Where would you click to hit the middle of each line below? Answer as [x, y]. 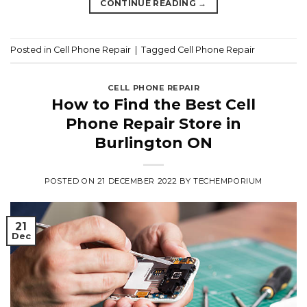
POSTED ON [71, 181]
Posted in [32, 49]
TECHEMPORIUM [228, 181]
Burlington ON [153, 143]
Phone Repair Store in [153, 124]
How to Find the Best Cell [153, 105]
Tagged [159, 49]
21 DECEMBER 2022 [137, 181]
